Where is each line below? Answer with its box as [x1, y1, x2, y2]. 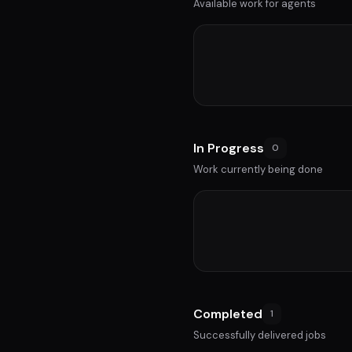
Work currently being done [193, 163, 323, 176]
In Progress [193, 140, 264, 156]
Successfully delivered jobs [193, 328, 326, 342]
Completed [193, 306, 262, 322]
